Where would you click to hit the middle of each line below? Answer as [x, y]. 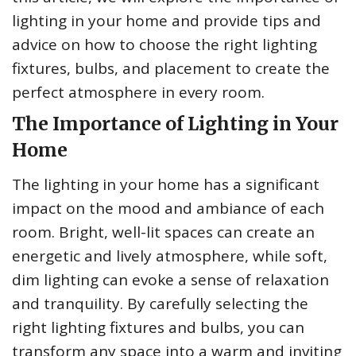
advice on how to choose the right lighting [164, 44]
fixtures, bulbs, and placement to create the [171, 68]
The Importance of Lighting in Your [175, 123]
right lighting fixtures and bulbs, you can [158, 327]
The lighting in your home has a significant [166, 184]
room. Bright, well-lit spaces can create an [163, 232]
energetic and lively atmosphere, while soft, [170, 255]
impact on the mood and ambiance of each [168, 208]
